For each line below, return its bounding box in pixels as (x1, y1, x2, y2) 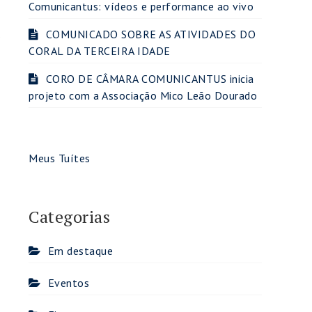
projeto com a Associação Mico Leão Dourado (29, 88, 257, 102)
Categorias (29, 205, 110, 228)
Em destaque (47, 244, 113, 258)
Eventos (47, 276, 89, 290)
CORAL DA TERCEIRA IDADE (29, 44, 171, 58)
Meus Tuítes (29, 151, 91, 165)
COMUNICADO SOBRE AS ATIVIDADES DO (45, 27, 256, 41)
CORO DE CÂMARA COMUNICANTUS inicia (45, 72, 254, 86)
